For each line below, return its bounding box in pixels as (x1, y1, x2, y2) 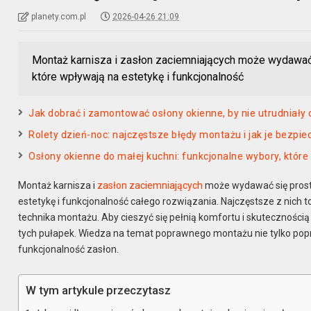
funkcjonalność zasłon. (18, 243, 119, 255)
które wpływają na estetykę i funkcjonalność (32, 69, 244, 83)
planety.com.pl (31, 11, 87, 22)
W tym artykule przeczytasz (26, 283, 171, 297)
